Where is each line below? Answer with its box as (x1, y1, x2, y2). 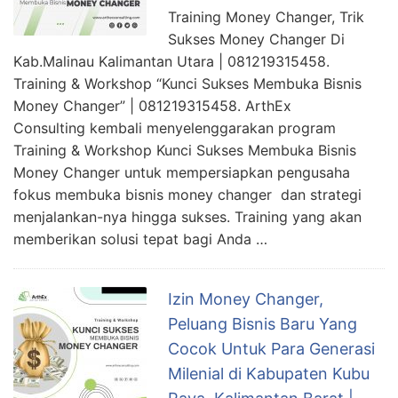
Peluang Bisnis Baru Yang (168, 314, 357, 333)
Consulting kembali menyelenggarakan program (13, 118, 336, 137)
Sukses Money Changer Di (168, 29, 345, 48)
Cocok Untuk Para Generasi (168, 338, 375, 358)
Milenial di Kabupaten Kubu (168, 363, 370, 383)
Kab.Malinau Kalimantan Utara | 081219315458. (13, 52, 330, 70)
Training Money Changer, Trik (168, 7, 364, 26)
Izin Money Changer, (168, 289, 323, 308)
